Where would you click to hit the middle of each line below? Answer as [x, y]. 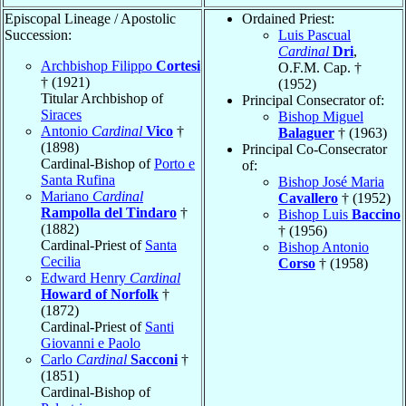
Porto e [174, 163]
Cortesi [178, 65]
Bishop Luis [315, 214]
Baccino [376, 214]
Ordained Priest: [288, 18]
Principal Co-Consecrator [314, 149]
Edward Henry [85, 277]
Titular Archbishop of [102, 98]
